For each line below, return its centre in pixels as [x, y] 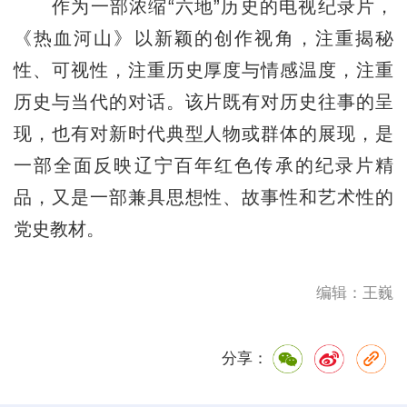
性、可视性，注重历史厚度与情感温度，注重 [203, 69]
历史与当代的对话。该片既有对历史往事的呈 [203, 101]
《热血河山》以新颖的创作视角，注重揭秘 [203, 38]
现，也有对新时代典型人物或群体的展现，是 [203, 133]
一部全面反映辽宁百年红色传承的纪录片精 [203, 165]
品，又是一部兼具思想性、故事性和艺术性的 [203, 197]
